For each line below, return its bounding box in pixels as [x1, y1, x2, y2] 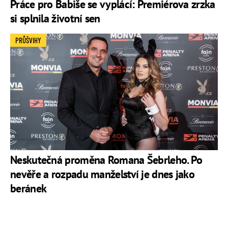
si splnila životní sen [10, 11, 100, 26]
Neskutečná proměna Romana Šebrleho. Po [10, 153, 203, 167]
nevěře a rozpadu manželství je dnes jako [10, 167, 194, 182]
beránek [10, 181, 47, 196]
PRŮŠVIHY [15, 36, 41, 45]
